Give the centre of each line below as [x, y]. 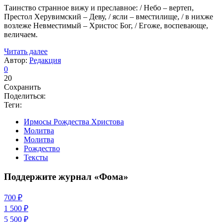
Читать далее [26, 52]
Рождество [42, 149]
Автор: [17, 60]
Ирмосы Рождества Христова [74, 122]
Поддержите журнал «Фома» [66, 177]
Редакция [45, 60]
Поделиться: [25, 96]
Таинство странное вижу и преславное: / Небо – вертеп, [99, 8]
